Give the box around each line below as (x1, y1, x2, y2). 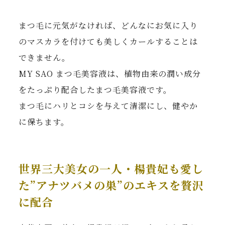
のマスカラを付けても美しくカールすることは (19, 36, 198, 48)
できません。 (19, 52, 71, 64)
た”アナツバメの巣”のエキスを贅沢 (19, 177, 204, 193)
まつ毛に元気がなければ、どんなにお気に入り (19, 20, 198, 32)
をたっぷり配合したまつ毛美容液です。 (19, 84, 172, 96)
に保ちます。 (19, 116, 70, 128)
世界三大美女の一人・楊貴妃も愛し (19, 160, 204, 176)
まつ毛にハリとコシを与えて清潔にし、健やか (19, 100, 198, 112)
